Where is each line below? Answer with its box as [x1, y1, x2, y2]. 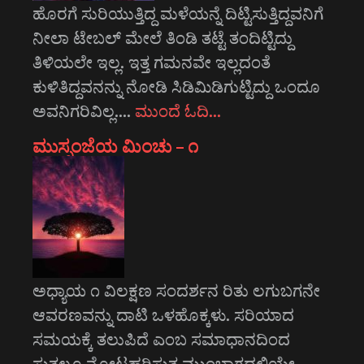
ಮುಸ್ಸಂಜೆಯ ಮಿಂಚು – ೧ [32, 134, 199, 158]
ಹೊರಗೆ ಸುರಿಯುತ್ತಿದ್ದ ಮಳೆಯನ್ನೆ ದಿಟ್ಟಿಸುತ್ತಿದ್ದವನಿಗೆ [32, 2, 323, 24]
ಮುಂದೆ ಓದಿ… [135, 100, 221, 122]
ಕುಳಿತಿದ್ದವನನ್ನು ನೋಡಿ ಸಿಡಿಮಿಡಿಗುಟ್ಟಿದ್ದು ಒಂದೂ [32, 76, 320, 97]
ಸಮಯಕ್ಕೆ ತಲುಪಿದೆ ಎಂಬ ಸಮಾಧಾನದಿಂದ [32, 328, 290, 350]
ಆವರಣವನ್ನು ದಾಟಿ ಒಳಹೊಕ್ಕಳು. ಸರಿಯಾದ [32, 304, 294, 326]
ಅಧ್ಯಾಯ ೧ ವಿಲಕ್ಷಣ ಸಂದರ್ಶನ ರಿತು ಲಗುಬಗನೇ [32, 279, 320, 301]
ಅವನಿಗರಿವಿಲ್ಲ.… [32, 100, 135, 122]
